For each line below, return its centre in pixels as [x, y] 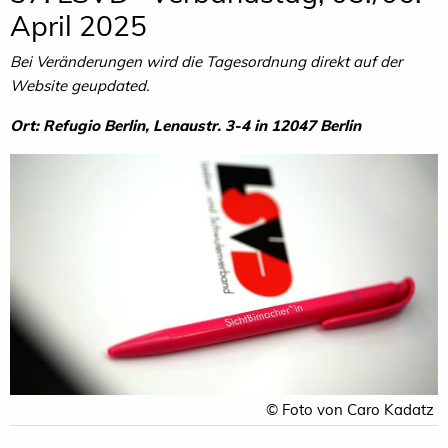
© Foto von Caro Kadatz [350, 410]
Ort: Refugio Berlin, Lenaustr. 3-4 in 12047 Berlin [185, 126]
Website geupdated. [79, 86]
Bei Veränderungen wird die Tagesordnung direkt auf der [206, 62]
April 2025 [78, 26]
